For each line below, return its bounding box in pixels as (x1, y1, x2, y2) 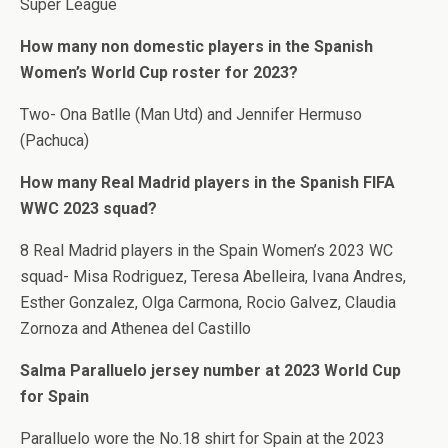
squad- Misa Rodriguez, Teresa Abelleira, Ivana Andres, (20, 266, 406, 286)
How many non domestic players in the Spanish (20, 36, 373, 56)
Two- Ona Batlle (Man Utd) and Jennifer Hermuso (20, 104, 362, 124)
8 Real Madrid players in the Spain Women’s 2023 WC (20, 240, 393, 260)
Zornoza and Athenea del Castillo (20, 318, 251, 338)
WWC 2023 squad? (20, 198, 157, 218)
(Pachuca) (20, 130, 89, 150)
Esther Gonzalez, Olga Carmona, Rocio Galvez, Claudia (20, 292, 396, 312)
